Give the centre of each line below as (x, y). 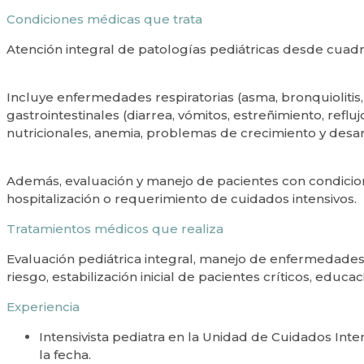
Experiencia (43, 306)
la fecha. (65, 354)
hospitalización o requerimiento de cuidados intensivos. (182, 198)
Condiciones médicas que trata (104, 19)
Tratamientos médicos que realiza (115, 228)
